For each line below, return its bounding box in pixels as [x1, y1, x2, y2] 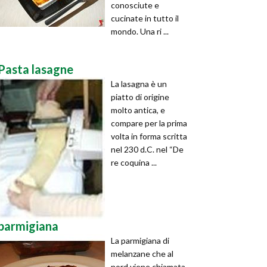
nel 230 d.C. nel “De [111, 144, 184, 154]
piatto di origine [111, 92, 169, 102]
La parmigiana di [111, 235, 169, 246]
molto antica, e [111, 105, 165, 115]
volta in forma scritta [111, 131, 187, 141]
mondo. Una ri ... [111, 26, 169, 36]
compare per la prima [111, 118, 187, 128]
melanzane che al [111, 249, 173, 259]
